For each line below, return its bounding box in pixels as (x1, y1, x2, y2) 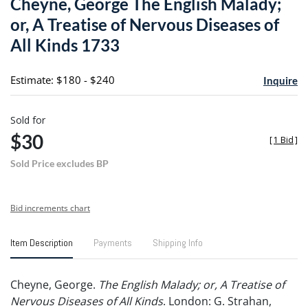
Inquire (263, 74, 298, 87)
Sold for (10, 113, 45, 126)
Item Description (10, 236, 73, 249)
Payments (93, 236, 132, 249)
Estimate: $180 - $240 (10, 72, 115, 87)
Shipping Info (153, 236, 203, 249)
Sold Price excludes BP (10, 157, 109, 169)
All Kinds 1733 (10, 34, 120, 55)
